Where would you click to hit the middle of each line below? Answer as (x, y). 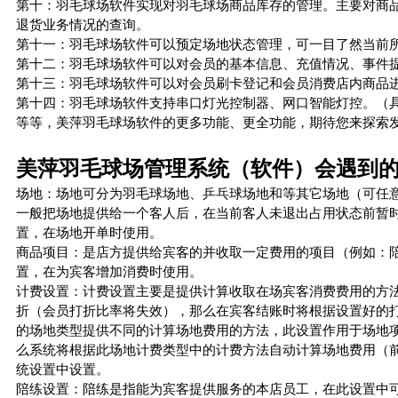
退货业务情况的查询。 (83, 24)
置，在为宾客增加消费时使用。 (109, 271)
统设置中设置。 (63, 368)
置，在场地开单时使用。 (89, 231)
